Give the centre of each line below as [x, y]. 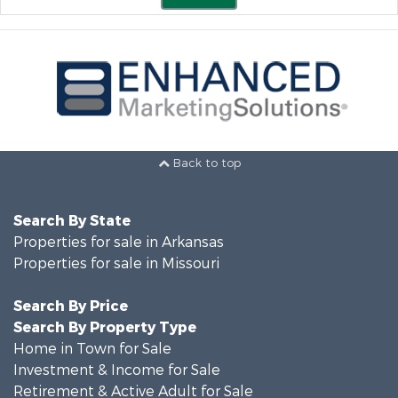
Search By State [72, 221]
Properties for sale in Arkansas [119, 243]
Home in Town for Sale [92, 349]
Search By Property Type [105, 328]
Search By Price [71, 306]
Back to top [205, 163]
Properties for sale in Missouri [116, 264]
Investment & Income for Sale [117, 370]
